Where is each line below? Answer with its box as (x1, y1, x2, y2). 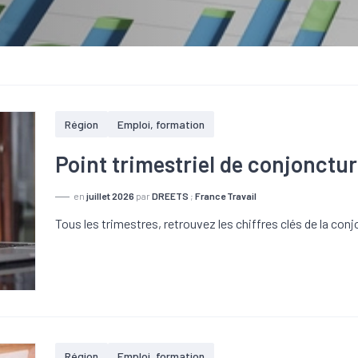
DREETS (152, 190, 189, 201)
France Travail (195, 190, 257, 201)
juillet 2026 (86, 190, 135, 201)
